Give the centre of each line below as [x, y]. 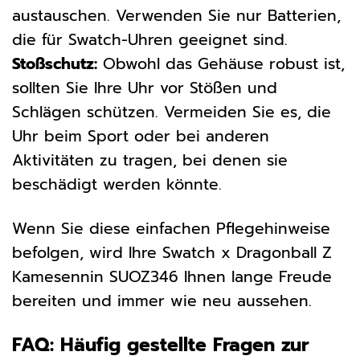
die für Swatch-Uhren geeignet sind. [150, 40]
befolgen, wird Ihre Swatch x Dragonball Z [172, 253]
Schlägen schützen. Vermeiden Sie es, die [172, 112]
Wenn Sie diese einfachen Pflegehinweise [171, 229]
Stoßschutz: [55, 64]
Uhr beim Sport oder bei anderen [141, 137]
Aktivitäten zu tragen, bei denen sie [150, 161]
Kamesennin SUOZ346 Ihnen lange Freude [172, 277]
